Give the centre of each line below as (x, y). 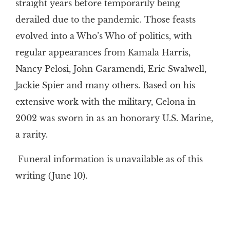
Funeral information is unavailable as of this (110, 159)
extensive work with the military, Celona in (105, 102)
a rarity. (31, 135)
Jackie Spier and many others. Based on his (105, 85)
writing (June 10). (51, 176)
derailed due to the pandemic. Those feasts (105, 20)
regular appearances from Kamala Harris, (103, 53)
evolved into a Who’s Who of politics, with (103, 36)
